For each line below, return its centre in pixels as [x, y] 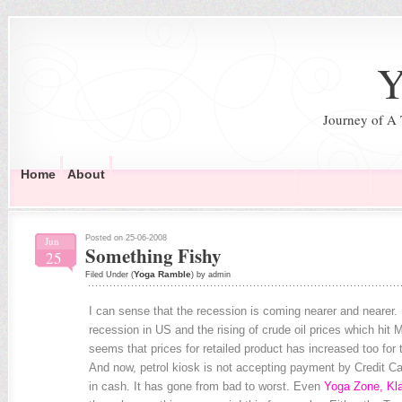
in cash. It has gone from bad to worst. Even [206, 386]
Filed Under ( [109, 275]
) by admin [210, 275]
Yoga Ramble [162, 274]
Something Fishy [153, 256]
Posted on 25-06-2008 [126, 238]
